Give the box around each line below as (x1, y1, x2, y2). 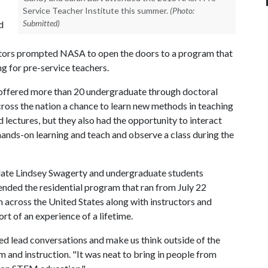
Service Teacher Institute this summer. (23, 5, 168, 16)
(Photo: (170, 5, 194, 16)
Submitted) (23, 18, 60, 28)
